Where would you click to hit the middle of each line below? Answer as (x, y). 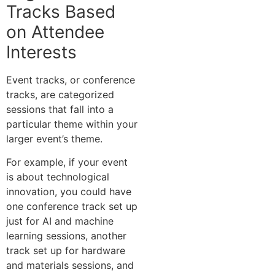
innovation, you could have (69, 192)
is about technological (58, 177)
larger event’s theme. (54, 138)
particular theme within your (72, 124)
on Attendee (55, 32)
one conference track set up (72, 207)
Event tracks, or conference (71, 79)
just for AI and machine (60, 221)
